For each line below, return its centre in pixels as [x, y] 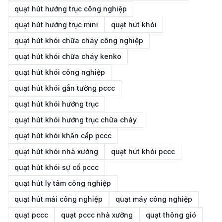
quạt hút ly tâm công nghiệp [63, 183]
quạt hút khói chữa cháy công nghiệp [79, 40]
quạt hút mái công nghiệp [58, 199]
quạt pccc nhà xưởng [97, 215]
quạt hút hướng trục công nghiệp [71, 9]
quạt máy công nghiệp [154, 199]
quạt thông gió [171, 215]
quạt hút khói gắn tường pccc [65, 88]
